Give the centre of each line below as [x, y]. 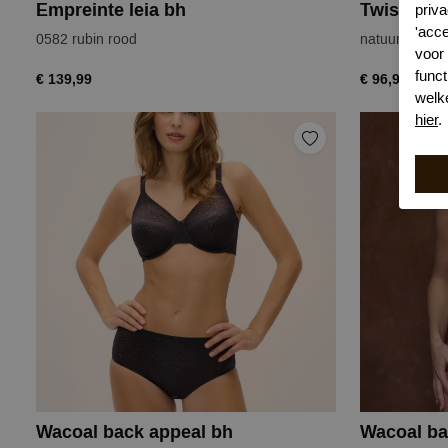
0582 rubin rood [86, 39]
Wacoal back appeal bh [134, 432]
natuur [380, 39]
